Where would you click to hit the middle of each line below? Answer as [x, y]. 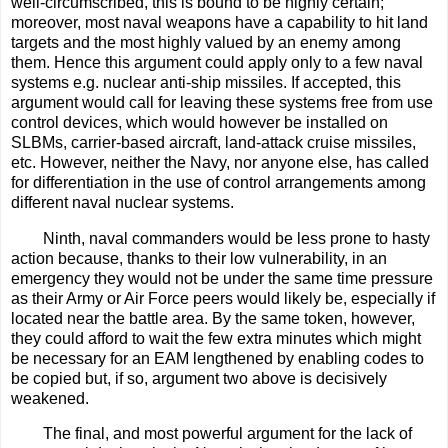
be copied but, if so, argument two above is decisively [199, 378]
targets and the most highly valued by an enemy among [206, 42]
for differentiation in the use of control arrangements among [218, 182]
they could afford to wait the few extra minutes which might [216, 338]
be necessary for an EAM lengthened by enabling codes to [217, 358]
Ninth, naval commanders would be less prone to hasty [236, 238]
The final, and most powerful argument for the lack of [227, 434]
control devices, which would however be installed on [199, 122]
